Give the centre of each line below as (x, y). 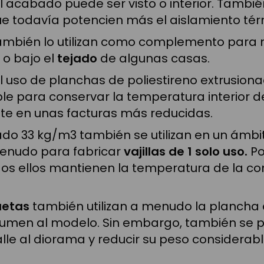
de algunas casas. (154, 58)
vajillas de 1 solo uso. (186, 151)
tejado (77, 58)
